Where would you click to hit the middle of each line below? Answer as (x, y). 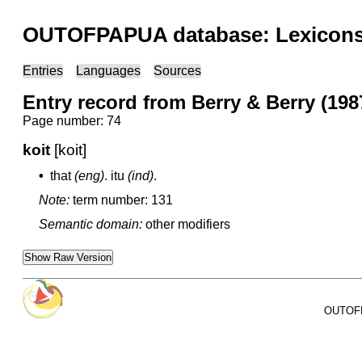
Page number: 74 (72, 121)
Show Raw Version (68, 257)
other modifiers (188, 224)
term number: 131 (123, 200)
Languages (108, 71)
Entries (43, 71)
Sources (177, 71)
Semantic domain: (90, 224)
